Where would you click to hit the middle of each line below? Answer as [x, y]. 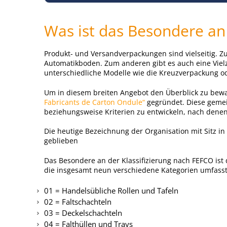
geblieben [61, 141]
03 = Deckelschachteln [83, 213]
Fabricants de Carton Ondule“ [96, 102]
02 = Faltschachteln [78, 202]
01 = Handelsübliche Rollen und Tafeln [111, 191]
